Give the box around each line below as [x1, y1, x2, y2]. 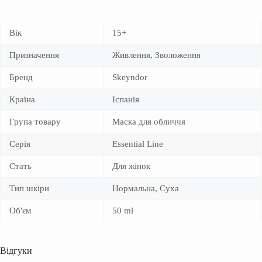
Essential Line [112, 139, 163, 149]
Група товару [9, 116, 61, 126]
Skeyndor [112, 72, 147, 82]
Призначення [9, 50, 59, 60]
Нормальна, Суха [112, 183, 179, 193]
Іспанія [112, 94, 139, 104]
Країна [9, 94, 35, 104]
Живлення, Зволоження [112, 50, 201, 60]
